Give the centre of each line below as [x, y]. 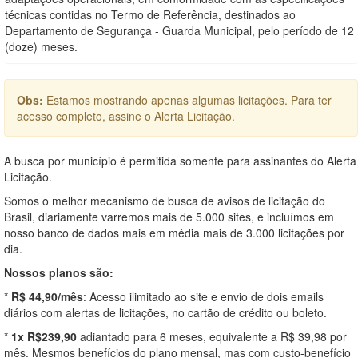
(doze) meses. [41, 46]
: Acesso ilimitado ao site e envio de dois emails [203, 296]
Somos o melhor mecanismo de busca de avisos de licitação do [165, 200]
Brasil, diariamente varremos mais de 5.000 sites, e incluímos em [169, 216]
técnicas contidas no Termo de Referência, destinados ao [150, 14]
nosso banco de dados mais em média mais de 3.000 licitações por [174, 232]
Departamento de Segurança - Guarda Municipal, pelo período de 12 [179, 30]
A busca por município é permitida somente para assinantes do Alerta [180, 160]
